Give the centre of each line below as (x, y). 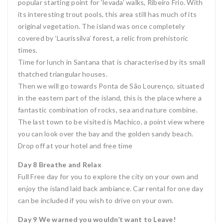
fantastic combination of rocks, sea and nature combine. (108, 110)
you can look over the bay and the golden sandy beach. (106, 134)
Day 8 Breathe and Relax (60, 165)
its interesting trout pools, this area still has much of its (107, 14)
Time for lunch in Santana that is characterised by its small (111, 62)
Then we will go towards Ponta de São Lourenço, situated (111, 86)
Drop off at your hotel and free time (75, 146)
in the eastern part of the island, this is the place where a (110, 98)
